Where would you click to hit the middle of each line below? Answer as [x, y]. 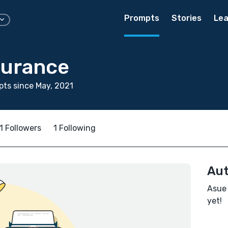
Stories [187, 18]
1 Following [75, 128]
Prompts [142, 18]
